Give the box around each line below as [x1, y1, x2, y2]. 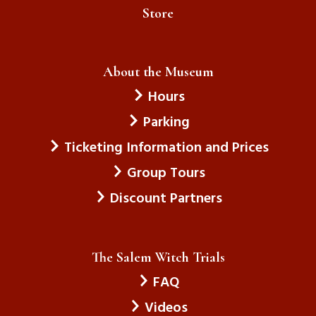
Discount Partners [110, 187, 223, 210]
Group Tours [127, 162, 206, 185]
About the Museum [102, 63, 214, 80]
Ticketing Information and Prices [63, 136, 269, 159]
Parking [142, 111, 190, 134]
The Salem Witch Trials [91, 248, 225, 266]
